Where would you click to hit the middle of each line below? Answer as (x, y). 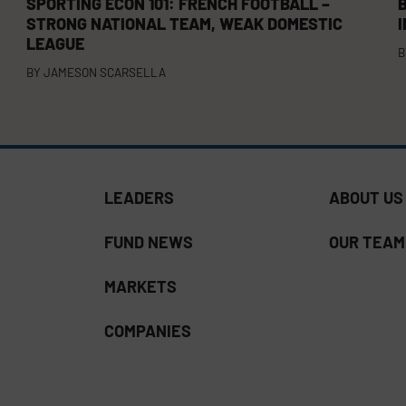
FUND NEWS (149, 242)
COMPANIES (148, 330)
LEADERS (140, 197)
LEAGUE (56, 43)
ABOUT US (366, 197)
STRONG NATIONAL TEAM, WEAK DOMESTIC (185, 23)
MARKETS (141, 286)
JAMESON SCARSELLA (105, 72)
